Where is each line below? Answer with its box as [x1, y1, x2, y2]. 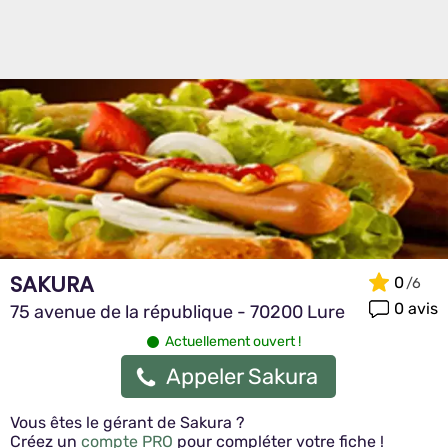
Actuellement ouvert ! [165, 333, 301, 350]
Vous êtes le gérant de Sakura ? [10, 413, 245, 432]
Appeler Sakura [165, 363, 318, 390]
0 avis [394, 298, 438, 318]
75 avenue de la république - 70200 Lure [10, 301, 345, 323]
